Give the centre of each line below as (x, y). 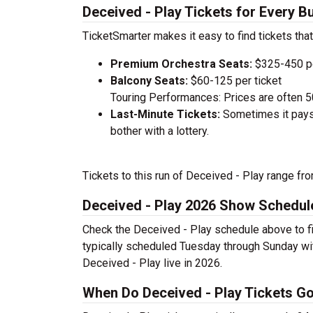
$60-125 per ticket (235, 81)
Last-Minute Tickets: (167, 114)
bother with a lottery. (160, 131)
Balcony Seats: (149, 81)
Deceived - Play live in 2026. (152, 263)
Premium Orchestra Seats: (181, 64)
